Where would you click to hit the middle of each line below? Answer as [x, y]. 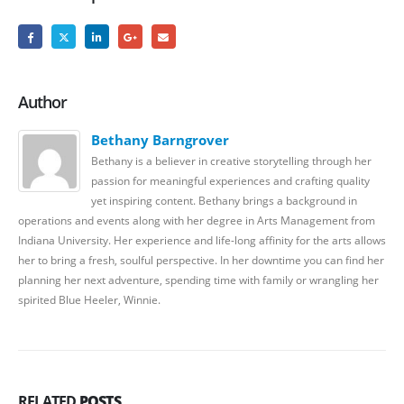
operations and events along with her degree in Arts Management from [197, 220]
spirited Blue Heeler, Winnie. [89, 300]
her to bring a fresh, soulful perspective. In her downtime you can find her [201, 260]
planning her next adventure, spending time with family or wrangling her [198, 280]
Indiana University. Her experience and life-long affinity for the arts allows [202, 240]
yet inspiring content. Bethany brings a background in [225, 201]
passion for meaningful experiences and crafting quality [231, 181]
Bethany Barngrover [161, 140]
